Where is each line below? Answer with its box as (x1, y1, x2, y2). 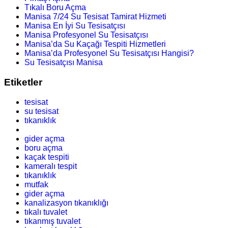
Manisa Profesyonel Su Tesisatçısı (24, 31, 148, 40)
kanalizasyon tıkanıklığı (24, 198, 108, 207)
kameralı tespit (24, 161, 77, 170)
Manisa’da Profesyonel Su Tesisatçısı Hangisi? (24, 49, 194, 58)
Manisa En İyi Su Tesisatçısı (24, 21, 125, 31)
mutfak (24, 180, 48, 189)
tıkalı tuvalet (24, 207, 67, 216)
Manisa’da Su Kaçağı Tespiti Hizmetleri (24, 40, 166, 49)
